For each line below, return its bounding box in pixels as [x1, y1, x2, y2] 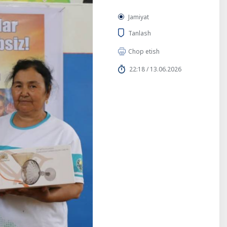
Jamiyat [128, 13, 149, 21]
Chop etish [128, 47, 160, 56]
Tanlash [128, 28, 151, 37]
